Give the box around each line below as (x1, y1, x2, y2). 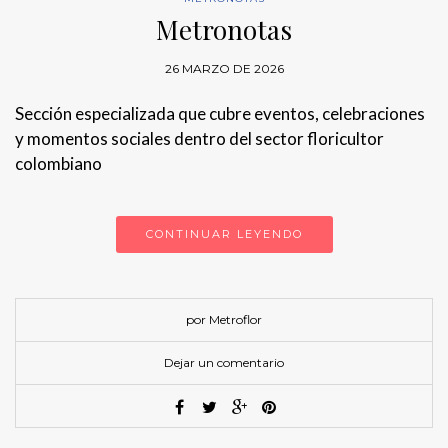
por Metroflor (186, 312, 262, 328)
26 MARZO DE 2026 (164, 61, 284, 77)
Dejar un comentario (164, 355, 284, 371)
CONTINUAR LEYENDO (145, 227, 303, 242)
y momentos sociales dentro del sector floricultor (15, 128, 384, 150)
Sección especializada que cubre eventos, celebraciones (15, 103, 425, 125)
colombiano (15, 153, 102, 175)
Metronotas (156, 12, 292, 48)
